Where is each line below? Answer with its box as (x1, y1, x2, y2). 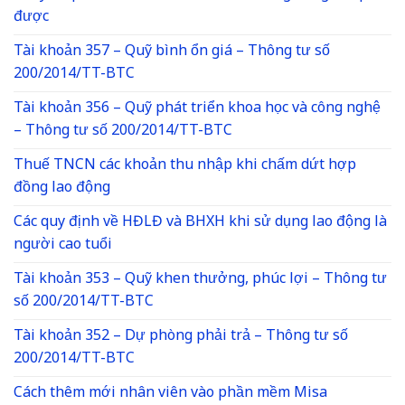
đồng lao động (14, 172, 110, 204)
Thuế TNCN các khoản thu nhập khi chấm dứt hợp (14, 149, 356, 182)
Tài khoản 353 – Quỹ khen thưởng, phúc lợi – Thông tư (14, 263, 387, 296)
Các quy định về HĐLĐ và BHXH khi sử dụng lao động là (14, 206, 387, 239)
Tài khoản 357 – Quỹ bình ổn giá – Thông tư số (14, 35, 330, 68)
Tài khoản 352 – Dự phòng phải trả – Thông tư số (14, 320, 348, 353)
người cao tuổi (14, 229, 112, 261)
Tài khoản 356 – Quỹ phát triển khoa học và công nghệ (14, 92, 381, 125)
